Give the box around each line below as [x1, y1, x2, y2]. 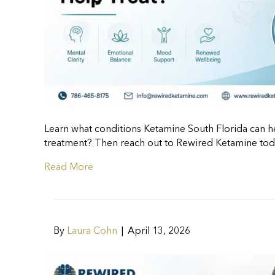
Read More [44, 162, 93, 172]
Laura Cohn [67, 226, 117, 236]
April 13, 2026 [128, 226, 190, 236]
